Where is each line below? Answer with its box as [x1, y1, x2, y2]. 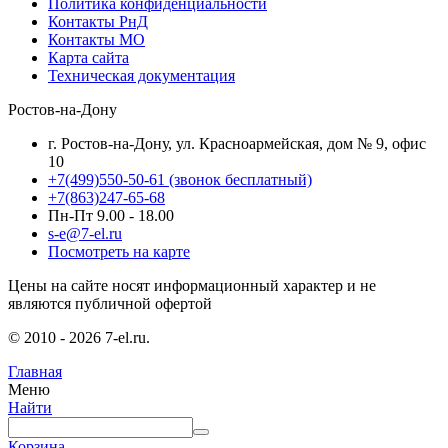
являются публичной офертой [8, 294, 212, 312]
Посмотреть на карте [48, 242, 190, 260]
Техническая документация [48, 66, 235, 84]
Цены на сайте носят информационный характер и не [8, 276, 376, 294]
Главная [8, 362, 62, 380]
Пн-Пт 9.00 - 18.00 [48, 206, 174, 224]
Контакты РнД [48, 12, 148, 30]
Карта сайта [48, 48, 129, 66]
